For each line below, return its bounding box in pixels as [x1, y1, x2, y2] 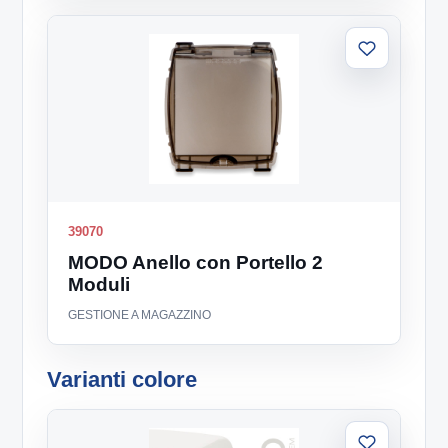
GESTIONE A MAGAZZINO [68, 308, 212, 323]
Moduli [68, 274, 131, 296]
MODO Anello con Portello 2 [68, 252, 324, 274]
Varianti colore [47, 367, 198, 393]
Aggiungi [366, 46, 424, 62]
